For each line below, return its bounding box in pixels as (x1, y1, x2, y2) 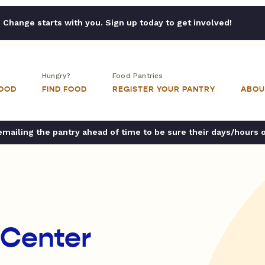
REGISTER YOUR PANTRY (112, 85, 215, 94)
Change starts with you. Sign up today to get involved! (2, 18, 232, 27)
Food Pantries (112, 72, 163, 80)
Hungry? (42, 72, 71, 80)
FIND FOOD (42, 85, 87, 94)
